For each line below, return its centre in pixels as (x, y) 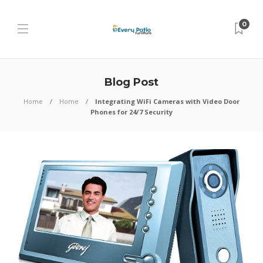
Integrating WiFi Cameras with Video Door (167, 101)
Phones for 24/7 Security (131, 112)
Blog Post (131, 82)
